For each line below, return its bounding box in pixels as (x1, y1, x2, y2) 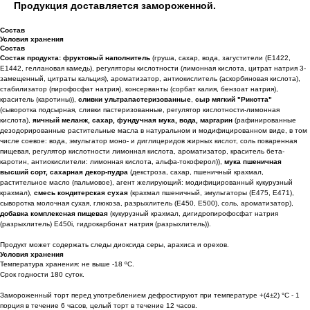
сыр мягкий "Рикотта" (195, 95, 272, 103)
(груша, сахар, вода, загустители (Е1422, (150, 53, 291, 62)
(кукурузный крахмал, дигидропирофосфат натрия (108, 209, 278, 217)
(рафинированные (232, 116, 296, 124)
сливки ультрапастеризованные (78, 95, 191, 103)
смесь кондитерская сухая (34, 188, 128, 197)
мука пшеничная (224, 157, 282, 165)
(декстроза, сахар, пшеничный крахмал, (128, 167, 264, 176)
